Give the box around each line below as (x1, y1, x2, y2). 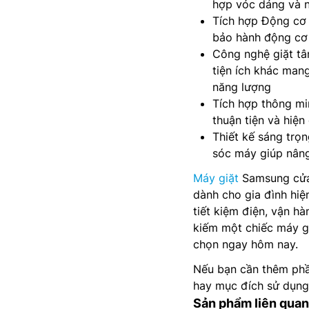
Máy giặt (193, 171, 239, 186)
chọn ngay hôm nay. (193, 237, 298, 252)
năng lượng (212, 80, 271, 94)
